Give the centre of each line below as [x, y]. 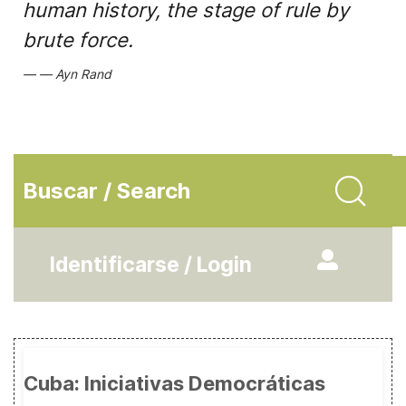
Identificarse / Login [151, 265]
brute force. [78, 40]
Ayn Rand [83, 74]
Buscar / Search [106, 191]
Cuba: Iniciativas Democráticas [174, 383]
